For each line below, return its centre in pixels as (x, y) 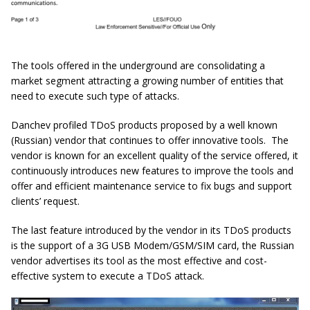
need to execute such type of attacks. (95, 96)
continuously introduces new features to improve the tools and (152, 171)
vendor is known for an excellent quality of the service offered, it (155, 156)
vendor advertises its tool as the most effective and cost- (139, 261)
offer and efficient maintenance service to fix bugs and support (152, 186)
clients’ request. (45, 201)
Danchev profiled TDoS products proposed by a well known (144, 125)
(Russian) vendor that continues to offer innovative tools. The (150, 140)
